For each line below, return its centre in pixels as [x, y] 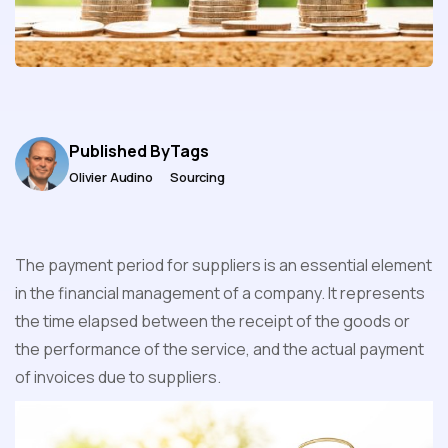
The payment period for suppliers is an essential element [223, 265]
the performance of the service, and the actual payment [219, 349]
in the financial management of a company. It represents [220, 293]
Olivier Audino [111, 177]
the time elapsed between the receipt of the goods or [212, 321]
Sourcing [197, 177]
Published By [119, 151]
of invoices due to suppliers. [118, 377]
